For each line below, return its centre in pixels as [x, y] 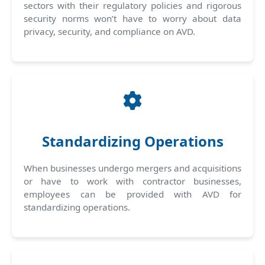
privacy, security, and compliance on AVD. [109, 31]
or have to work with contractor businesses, [132, 181]
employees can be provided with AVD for [132, 194]
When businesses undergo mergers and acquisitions [132, 168]
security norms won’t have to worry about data [132, 18]
